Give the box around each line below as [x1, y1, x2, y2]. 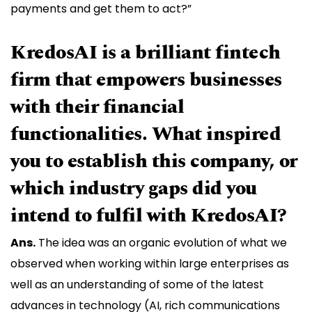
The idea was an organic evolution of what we [36, 235, 287, 251]
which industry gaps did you [10, 173, 257, 204]
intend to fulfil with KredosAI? [10, 201, 286, 231]
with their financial [10, 92, 184, 123]
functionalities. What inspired [10, 119, 281, 150]
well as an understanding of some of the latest [10, 276, 264, 293]
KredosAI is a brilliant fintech [10, 38, 281, 68]
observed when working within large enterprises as [10, 256, 289, 272]
